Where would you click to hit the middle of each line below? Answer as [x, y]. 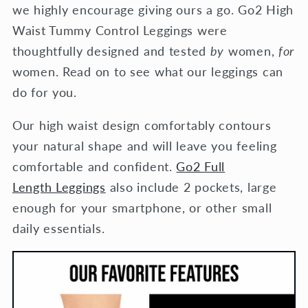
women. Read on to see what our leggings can [148, 71]
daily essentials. [60, 228]
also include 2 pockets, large [191, 187]
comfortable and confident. [95, 166]
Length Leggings [59, 187]
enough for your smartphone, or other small [142, 207]
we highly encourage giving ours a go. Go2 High [153, 9]
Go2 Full [201, 166]
